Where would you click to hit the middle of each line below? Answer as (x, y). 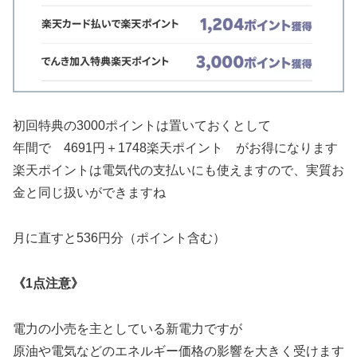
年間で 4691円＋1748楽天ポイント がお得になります (175, 148)
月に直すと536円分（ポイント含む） (119, 238)
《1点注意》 (48, 283)
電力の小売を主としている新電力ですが (127, 328)
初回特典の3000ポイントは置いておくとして (142, 126)
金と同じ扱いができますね (89, 193)
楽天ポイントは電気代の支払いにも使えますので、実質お (178, 171)
